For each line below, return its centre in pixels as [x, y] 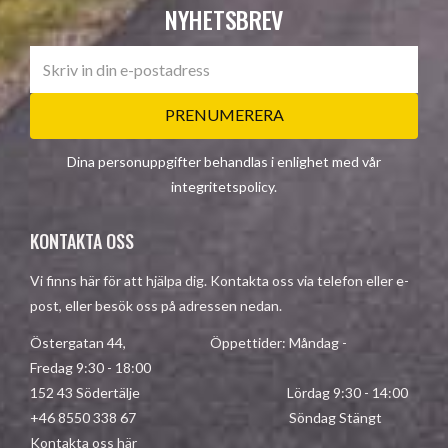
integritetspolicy [222, 187]
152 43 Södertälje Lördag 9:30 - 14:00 [219, 393]
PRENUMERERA [224, 115]
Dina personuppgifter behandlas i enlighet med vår [224, 162]
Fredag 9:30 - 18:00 [90, 368]
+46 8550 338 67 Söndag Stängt [206, 418]
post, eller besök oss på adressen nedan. [156, 306]
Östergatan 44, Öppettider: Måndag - [188, 343]
